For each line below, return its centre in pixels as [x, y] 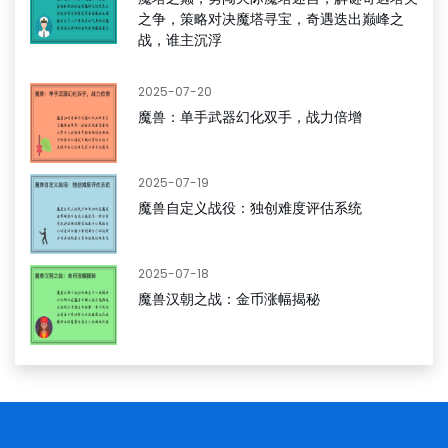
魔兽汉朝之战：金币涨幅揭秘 [229, 299]
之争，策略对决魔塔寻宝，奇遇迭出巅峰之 [271, 19]
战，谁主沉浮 [180, 40]
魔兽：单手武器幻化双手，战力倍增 [250, 117]
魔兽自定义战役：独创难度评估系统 [250, 208]
